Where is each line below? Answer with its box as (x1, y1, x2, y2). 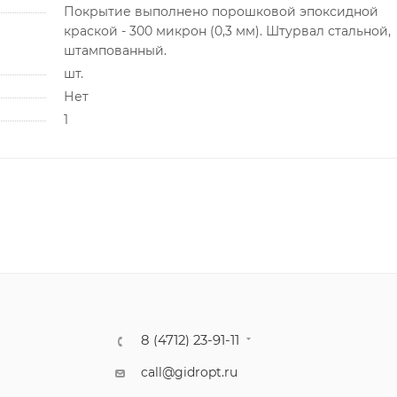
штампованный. (63, 42, 167, 58)
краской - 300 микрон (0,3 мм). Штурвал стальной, (63, 22, 391, 39)
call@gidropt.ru (141, 364, 238, 380)
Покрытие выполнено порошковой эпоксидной (63, 3, 378, 19)
